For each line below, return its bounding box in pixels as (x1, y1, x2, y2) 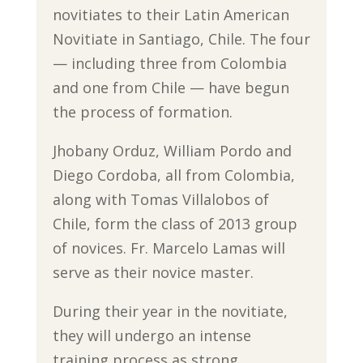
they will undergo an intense (52, 325, 251, 345)
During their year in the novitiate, (52, 301, 288, 321)
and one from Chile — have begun (52, 77, 289, 97)
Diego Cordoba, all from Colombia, (52, 164, 295, 185)
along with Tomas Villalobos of (52, 189, 269, 209)
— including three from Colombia (52, 53, 287, 73)
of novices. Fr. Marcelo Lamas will (52, 237, 285, 258)
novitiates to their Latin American (52, 4, 289, 24)
